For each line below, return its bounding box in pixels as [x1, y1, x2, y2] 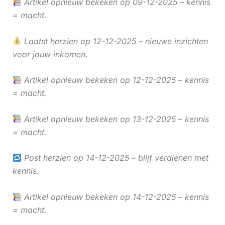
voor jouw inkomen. [12, 49, 88, 59]
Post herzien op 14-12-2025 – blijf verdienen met [21, 153, 208, 163]
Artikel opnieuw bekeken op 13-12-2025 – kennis [21, 114, 209, 124]
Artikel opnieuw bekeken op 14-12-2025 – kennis [21, 192, 209, 202]
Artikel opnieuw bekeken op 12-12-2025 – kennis [21, 75, 209, 85]
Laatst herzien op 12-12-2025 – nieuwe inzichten [21, 36, 208, 46]
